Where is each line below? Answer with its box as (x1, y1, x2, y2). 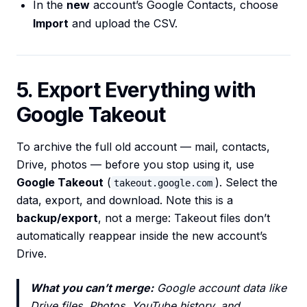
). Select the (215, 175, 278, 190)
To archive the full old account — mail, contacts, (16, 140, 270, 154)
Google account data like (153, 281, 286, 295)
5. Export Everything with (16, 77, 256, 103)
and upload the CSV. (69, 16, 177, 31)
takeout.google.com (114, 177, 212, 189)
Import (33, 16, 69, 31)
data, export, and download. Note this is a (16, 193, 233, 208)
